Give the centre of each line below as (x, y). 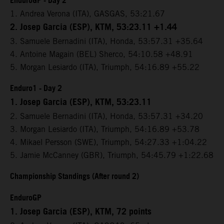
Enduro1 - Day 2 (36, 89)
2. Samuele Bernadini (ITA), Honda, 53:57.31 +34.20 (106, 116)
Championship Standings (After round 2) (74, 177)
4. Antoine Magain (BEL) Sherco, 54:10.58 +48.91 (101, 54)
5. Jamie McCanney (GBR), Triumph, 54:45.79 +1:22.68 (112, 155)
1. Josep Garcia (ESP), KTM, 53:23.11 (81, 103)
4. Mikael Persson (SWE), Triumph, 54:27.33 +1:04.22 (108, 142)
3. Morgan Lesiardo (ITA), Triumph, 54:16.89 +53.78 (105, 129)
